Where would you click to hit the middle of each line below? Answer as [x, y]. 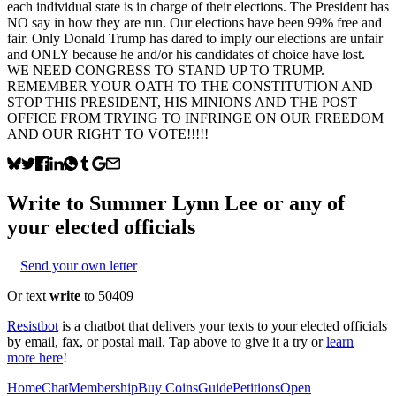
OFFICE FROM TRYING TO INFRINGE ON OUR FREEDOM [195, 118]
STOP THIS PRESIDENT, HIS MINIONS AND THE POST [182, 102]
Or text [28, 295]
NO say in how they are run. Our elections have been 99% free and [194, 22]
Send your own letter [79, 265]
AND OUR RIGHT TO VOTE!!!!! [108, 133]
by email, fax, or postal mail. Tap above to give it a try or [165, 341]
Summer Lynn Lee [174, 203]
